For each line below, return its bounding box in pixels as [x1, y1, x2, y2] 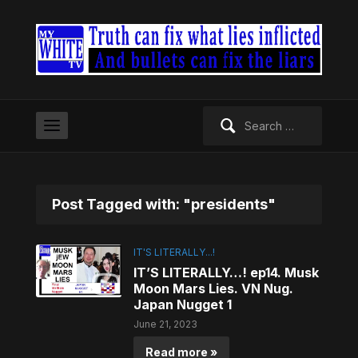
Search [201, 108, 240, 122]
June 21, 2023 [133, 318, 198, 331]
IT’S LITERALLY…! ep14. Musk [133, 265, 320, 281]
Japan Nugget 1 [133, 296, 233, 313]
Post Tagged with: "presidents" [51, 196, 276, 213]
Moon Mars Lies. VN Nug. [133, 280, 294, 297]
